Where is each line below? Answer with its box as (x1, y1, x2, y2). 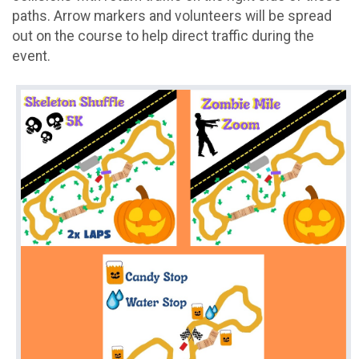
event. (12, 48, 50, 65)
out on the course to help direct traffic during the (12, 28, 314, 45)
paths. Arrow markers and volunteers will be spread (12, 8, 332, 25)
